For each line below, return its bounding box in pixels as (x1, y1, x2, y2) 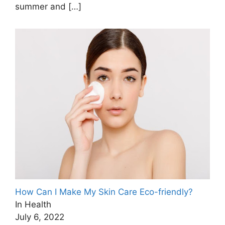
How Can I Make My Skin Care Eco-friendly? (15, 186, 193, 197)
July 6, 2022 (15, 211, 64, 222)
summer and (15, 2, 68, 12)
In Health (15, 199, 51, 209)
